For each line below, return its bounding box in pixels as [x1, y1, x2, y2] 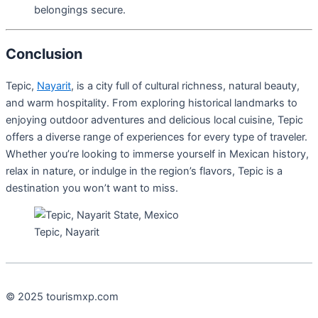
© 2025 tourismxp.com [6, 290, 119, 303]
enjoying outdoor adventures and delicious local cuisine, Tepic [6, 113, 303, 126]
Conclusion [6, 45, 82, 62]
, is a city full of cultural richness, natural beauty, [71, 79, 300, 92]
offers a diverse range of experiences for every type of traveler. [6, 130, 307, 143]
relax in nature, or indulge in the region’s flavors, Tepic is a [6, 164, 283, 177]
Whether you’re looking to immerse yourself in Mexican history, [6, 147, 309, 160]
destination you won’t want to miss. [6, 181, 178, 194]
